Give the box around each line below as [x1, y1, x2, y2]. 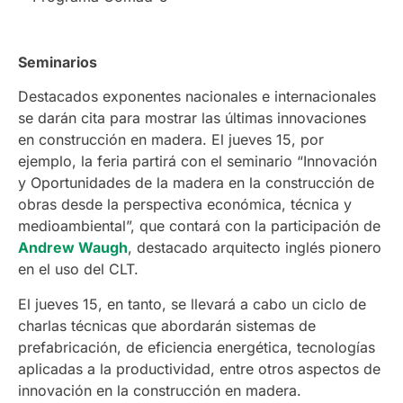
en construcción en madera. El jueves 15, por [18, 130, 324, 149]
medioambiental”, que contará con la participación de [18, 217, 381, 236]
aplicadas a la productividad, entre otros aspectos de [18, 359, 381, 378]
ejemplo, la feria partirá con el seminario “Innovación [18, 152, 377, 171]
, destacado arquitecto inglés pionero [128, 238, 381, 257]
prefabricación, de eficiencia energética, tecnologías [18, 337, 375, 356]
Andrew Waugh [18, 238, 128, 257]
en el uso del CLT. [18, 260, 139, 279]
